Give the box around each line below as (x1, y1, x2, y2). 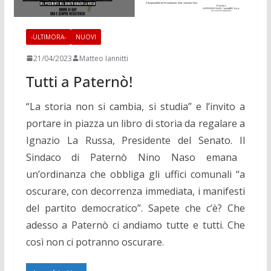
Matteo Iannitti (79, 53, 128, 64)
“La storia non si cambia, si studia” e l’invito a (25, 99, 246, 113)
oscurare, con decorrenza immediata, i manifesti (25, 184, 246, 198)
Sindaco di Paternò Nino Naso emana (25, 150, 237, 164)
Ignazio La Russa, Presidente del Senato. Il (25, 133, 246, 147)
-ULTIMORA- (30, 32, 66, 41)
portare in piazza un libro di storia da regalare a (25, 116, 246, 130)
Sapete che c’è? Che (148, 201, 246, 215)
